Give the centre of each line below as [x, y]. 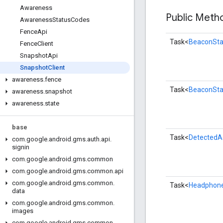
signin [21, 147]
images [23, 211]
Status [61, 20]
